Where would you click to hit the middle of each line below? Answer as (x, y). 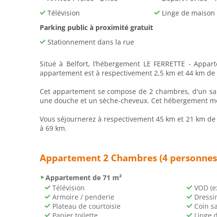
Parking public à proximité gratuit (96, 27)
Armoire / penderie (82, 197)
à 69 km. (53, 128)
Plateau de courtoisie (85, 206)
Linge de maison (187, 13)
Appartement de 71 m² (84, 178)
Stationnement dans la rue (90, 42)
